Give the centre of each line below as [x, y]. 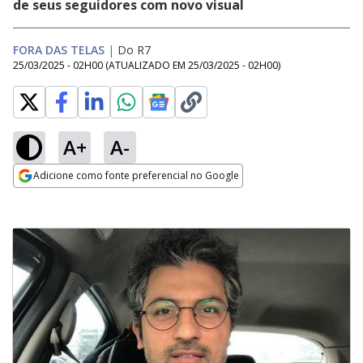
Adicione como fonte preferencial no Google [136, 175]
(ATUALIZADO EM [147, 65]
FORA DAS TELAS [59, 50]
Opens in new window [79, 198]
